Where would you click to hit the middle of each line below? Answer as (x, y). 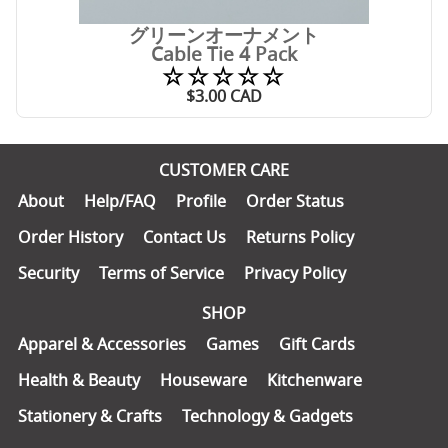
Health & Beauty (79, 379)
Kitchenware (314, 379)
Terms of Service (161, 272)
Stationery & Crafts (90, 415)
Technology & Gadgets (267, 415)
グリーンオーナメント (224, 35)
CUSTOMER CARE (224, 169)
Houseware (203, 379)
